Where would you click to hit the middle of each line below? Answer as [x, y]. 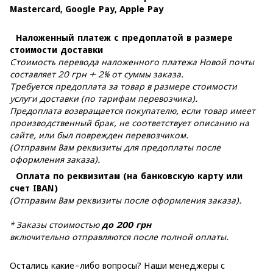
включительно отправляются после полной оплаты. [119, 237]
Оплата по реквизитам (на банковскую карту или [126, 176]
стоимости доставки [56, 50]
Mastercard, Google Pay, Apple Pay [87, 9]
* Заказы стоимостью [56, 225]
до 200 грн [126, 225]
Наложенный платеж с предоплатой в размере [121, 37]
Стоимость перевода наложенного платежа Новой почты [132, 62]
